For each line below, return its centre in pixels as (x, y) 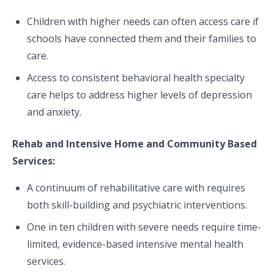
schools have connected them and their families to (142, 39)
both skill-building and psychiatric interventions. (139, 205)
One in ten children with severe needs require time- (144, 227)
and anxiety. (57, 112)
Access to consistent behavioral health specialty (136, 78)
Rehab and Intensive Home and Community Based (135, 144)
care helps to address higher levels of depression (139, 95)
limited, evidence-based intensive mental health (135, 244)
